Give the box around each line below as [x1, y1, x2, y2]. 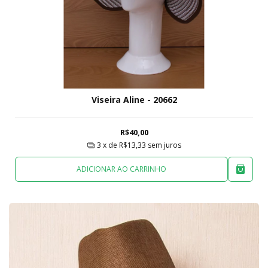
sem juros [147, 140, 181, 151]
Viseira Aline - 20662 [91, 94, 177, 106]
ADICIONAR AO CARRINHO [77, 163, 166, 174]
